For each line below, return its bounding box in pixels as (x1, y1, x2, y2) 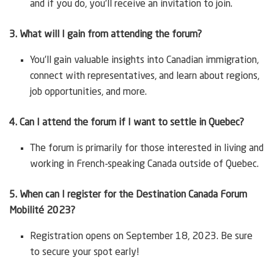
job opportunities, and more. (30, 87, 147, 97)
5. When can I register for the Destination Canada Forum (9, 190, 247, 200)
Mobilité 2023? (9, 206, 75, 216)
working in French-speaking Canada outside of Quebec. (30, 159, 259, 169)
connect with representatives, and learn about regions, (30, 71, 260, 81)
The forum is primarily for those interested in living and (30, 143, 264, 154)
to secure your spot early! (30, 247, 140, 257)
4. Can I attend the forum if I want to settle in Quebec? (9, 117, 244, 128)
